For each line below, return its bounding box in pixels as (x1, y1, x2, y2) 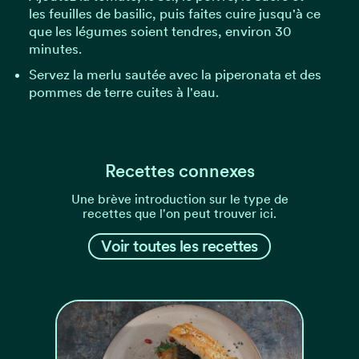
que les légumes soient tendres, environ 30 (28, 22, 292, 39)
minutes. (28, 40, 82, 57)
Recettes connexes (104, 160, 255, 181)
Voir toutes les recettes (101, 236, 258, 256)
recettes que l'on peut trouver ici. (83, 206, 276, 221)
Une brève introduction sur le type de (71, 192, 288, 207)
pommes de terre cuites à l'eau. (28, 83, 219, 100)
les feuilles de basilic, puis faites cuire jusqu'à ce (28, 5, 321, 22)
